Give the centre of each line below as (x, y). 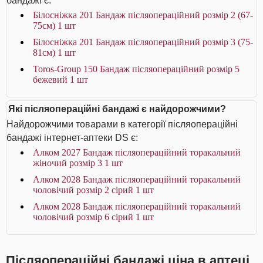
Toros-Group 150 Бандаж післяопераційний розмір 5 (136, 69)
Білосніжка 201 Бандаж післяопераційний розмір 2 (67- (143, 15)
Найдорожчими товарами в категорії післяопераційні (122, 124)
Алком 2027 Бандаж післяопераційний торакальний (137, 152)
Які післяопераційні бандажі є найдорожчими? (117, 109)
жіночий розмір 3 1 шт (78, 163)
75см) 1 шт (54, 26)
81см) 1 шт (54, 53)
